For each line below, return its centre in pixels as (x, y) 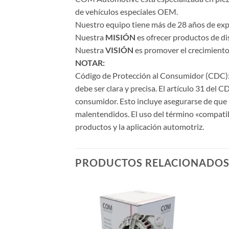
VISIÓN (119, 50)
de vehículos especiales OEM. (127, 12)
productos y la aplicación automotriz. (140, 127)
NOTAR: (90, 63)
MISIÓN (121, 37)
